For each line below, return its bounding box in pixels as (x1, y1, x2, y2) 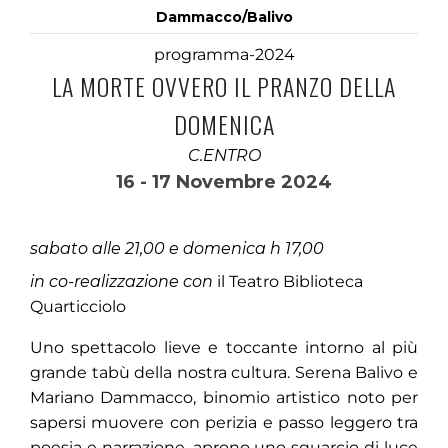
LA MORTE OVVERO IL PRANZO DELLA (52, 68, 396, 104)
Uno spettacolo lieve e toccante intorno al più (30, 338, 418, 357)
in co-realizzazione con (30, 272, 213, 291)
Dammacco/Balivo (155, 8, 293, 26)
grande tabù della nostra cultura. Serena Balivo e (30, 363, 418, 382)
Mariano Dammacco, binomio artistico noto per (30, 388, 418, 407)
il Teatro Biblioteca (213, 272, 363, 291)
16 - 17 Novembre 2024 (116, 171, 332, 193)
